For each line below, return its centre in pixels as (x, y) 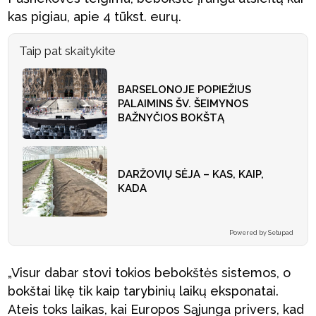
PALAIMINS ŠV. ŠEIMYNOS (183, 104)
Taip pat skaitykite (68, 51)
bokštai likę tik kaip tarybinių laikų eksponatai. (144, 291)
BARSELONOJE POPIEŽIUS (185, 90)
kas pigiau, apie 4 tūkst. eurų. (95, 17)
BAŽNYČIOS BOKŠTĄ (171, 118)
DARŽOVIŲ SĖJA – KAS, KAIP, (191, 174)
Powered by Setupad (261, 233)
